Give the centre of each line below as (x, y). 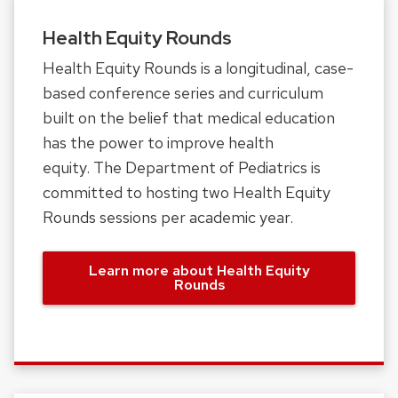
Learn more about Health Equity (199, 271)
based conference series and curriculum (183, 93)
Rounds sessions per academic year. (168, 218)
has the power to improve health (158, 143)
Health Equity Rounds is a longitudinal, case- (198, 68)
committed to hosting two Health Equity (187, 193)
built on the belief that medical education (189, 118)
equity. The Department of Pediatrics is (182, 168)
